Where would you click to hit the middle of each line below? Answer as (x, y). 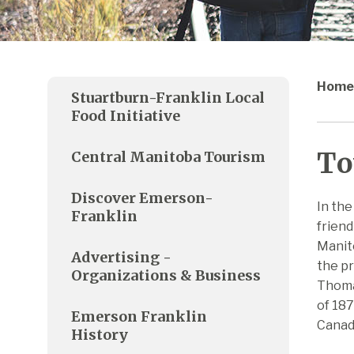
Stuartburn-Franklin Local (168, 97)
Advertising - (121, 257)
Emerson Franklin (139, 316)
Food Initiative (126, 115)
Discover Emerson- (142, 198)
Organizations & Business (166, 275)
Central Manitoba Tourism (168, 156)
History (100, 334)
